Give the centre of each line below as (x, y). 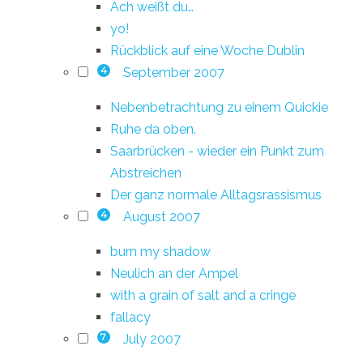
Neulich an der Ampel (174, 273)
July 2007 (152, 339)
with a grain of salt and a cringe (203, 295)
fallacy (130, 317)
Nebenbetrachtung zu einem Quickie (219, 107)
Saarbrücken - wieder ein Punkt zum (217, 151)
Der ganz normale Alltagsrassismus (216, 194)
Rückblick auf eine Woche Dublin (207, 50)
